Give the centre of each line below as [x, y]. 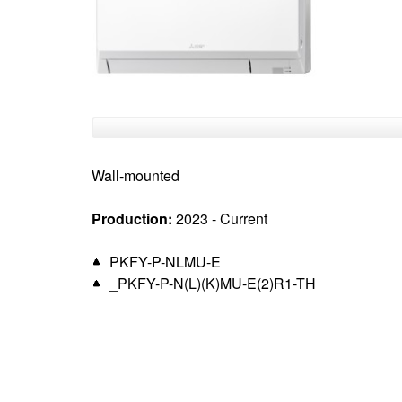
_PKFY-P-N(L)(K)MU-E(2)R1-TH [212, 283]
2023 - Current [219, 218]
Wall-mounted [135, 175]
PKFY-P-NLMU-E [165, 262]
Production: [131, 218]
